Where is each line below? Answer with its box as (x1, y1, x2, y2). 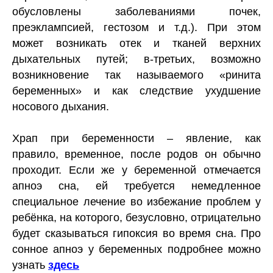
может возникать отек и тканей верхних (12, 37, 261, 49)
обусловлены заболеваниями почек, (12, 5, 261, 18)
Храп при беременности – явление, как (12, 132, 261, 144)
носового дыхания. (12, 100, 109, 113)
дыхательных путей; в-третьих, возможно (12, 52, 261, 65)
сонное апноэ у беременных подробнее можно (12, 243, 261, 255)
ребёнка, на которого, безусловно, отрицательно (12, 211, 261, 224)
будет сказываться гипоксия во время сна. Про (12, 227, 261, 239)
